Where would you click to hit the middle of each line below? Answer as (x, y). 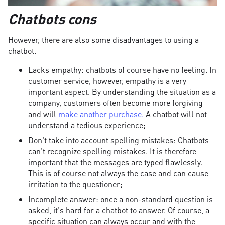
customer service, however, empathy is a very (107, 81)
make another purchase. (101, 114)
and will (43, 114)
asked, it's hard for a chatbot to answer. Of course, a (119, 210)
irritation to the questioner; (75, 184)
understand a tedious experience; (87, 125)
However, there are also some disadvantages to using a (103, 40)
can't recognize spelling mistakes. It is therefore (112, 151)
